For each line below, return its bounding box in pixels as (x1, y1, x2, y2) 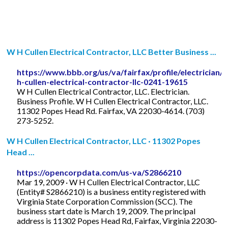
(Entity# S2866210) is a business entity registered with (17, 186, 206, 196)
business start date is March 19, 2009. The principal (17, 206, 196, 216)
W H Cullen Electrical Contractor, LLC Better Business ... (7, 46, 217, 56)
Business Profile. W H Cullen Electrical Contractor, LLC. (17, 96, 209, 106)
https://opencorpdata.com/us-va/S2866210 (17, 167, 182, 177)
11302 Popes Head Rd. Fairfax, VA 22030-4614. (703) (17, 105, 205, 116)
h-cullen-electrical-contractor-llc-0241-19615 (17, 76, 188, 87)
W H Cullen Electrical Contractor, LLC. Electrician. (17, 86, 190, 96)
